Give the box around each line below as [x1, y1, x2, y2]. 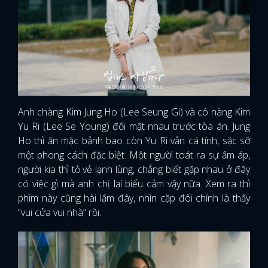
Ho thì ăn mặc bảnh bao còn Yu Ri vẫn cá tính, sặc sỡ [18, 134, 250, 148]
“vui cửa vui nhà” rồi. [18, 206, 101, 220]
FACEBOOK [73, 17, 118, 29]
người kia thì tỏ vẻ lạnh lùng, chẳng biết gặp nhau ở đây [18, 163, 250, 176]
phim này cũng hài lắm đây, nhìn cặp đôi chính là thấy [18, 191, 250, 205]
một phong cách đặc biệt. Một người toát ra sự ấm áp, [18, 148, 250, 162]
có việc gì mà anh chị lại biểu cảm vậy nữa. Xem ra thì [18, 177, 250, 191]
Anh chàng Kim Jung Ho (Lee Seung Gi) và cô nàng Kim [18, 105, 250, 119]
